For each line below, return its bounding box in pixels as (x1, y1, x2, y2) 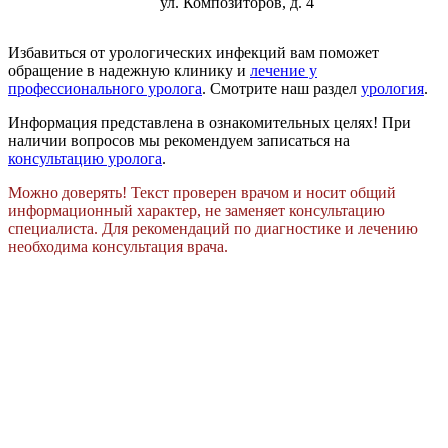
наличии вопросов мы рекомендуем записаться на (8, 131, 350, 149)
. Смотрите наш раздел (202, 79, 361, 97)
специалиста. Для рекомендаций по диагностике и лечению (8, 219, 418, 237)
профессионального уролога (8, 79, 202, 97)
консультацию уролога (8, 149, 162, 167)
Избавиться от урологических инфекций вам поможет (8, 43, 379, 61)
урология (361, 79, 424, 97)
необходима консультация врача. (8, 237, 228, 255)
